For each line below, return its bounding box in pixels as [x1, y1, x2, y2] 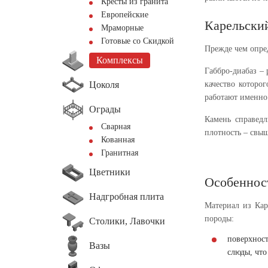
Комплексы [96, 55, 143, 65]
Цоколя [89, 79, 119, 90]
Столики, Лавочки [89, 215, 165, 226]
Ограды [89, 103, 121, 114]
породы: [205, 214, 234, 224]
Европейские [101, 10, 148, 19]
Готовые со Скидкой [101, 36, 174, 45]
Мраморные [101, 23, 144, 32]
